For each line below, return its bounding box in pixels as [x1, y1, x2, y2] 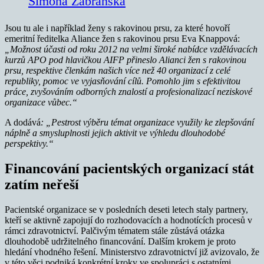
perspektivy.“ [5, 138, 54, 149]
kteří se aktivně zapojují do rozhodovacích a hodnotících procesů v [5, 215, 252, 226]
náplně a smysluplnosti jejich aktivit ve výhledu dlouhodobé [5, 128, 225, 138]
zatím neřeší [5, 177, 79, 193]
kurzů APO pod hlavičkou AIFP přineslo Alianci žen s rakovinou [5, 55, 246, 65]
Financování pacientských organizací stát [5, 161, 254, 177]
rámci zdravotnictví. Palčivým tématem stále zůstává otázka [5, 226, 225, 236]
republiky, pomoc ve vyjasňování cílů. [5, 76, 144, 87]
